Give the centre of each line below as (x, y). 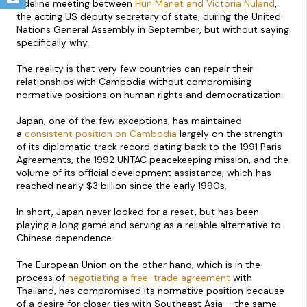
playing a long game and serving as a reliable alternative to (149, 225)
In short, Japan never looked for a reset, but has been (138, 212)
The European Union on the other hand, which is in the (138, 264)
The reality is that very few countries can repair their (135, 69)
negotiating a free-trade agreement (149, 277)
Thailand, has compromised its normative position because (150, 290)
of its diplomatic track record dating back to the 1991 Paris (149, 147)
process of (42, 277)
